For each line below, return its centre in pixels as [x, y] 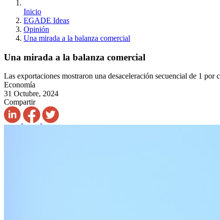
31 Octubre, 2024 [31, 94]
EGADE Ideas [46, 20]
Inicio [32, 12]
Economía [20, 85]
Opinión [36, 29]
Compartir [20, 102]
